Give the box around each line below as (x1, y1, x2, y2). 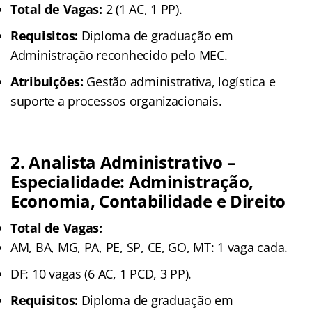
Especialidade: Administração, (10, 169, 254, 193)
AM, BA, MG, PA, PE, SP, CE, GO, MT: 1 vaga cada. (10, 238, 288, 256)
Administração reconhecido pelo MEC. (10, 46, 228, 63)
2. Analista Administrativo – (10, 150, 235, 173)
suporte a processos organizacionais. (10, 92, 222, 109)
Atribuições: (10, 72, 84, 90)
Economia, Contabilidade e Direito (10, 189, 286, 212)
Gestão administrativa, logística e (83, 72, 276, 90)
